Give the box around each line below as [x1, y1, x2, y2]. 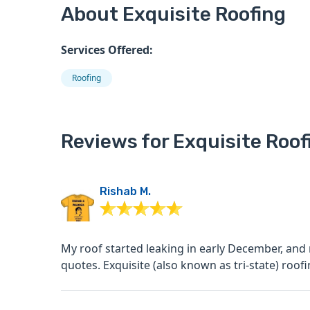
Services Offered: [61, 42, 153, 58]
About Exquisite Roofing [61, 3, 286, 26]
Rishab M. [100, 185, 151, 199]
